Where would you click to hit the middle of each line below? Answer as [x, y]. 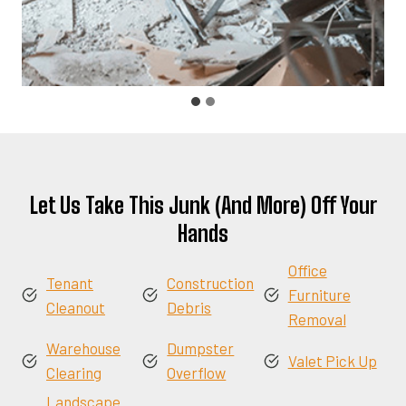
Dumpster [201, 348]
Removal [317, 319]
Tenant [70, 282]
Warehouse [83, 348]
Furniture [319, 295]
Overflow [197, 372]
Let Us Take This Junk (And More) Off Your [203, 205]
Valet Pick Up [332, 360]
